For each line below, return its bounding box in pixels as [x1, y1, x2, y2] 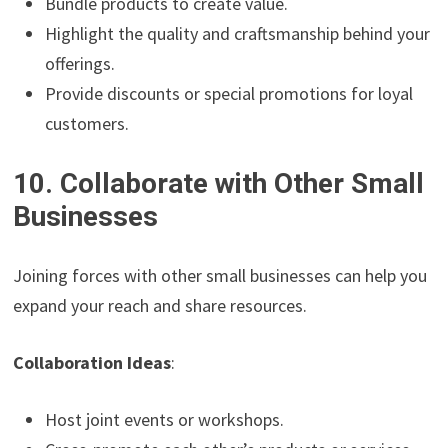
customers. [45, 112, 130, 136]
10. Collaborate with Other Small [13, 167, 425, 201]
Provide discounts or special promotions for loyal [45, 82, 414, 106]
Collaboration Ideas [13, 351, 172, 375]
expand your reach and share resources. [13, 294, 308, 318]
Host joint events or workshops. [45, 408, 285, 432]
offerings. [45, 52, 116, 76]
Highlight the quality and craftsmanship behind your [45, 22, 431, 46]
